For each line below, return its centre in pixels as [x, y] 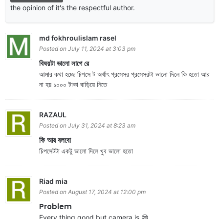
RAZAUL [53, 114]
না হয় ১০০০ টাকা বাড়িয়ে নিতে [73, 84]
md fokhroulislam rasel [78, 38]
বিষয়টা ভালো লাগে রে [64, 63]
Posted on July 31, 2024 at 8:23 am [87, 125]
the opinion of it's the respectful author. [73, 7]
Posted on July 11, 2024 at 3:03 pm [87, 48]
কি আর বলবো [55, 140]
